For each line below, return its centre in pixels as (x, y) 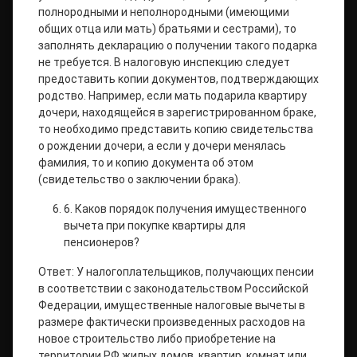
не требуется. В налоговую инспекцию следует (164, 62)
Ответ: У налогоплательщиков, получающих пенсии (176, 272)
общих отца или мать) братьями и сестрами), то (167, 29)
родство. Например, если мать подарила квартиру (173, 96)
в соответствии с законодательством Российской (173, 288)
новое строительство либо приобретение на (157, 339)
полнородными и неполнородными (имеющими (164, 12)
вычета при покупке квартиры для (155, 226)
